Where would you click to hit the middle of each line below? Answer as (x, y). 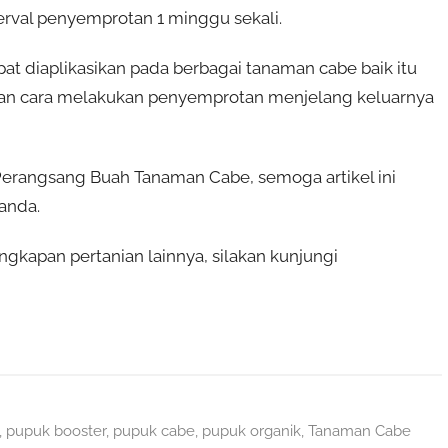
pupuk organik (251, 431)
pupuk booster (55, 431)
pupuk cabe (153, 431)
